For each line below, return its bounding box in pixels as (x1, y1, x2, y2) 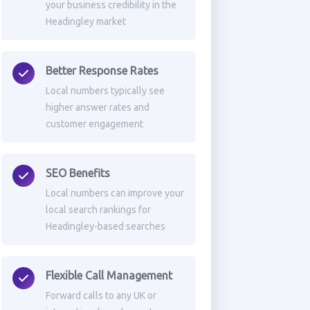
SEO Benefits (45, 167, 110, 179)
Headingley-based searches (45, 221, 165, 232)
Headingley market (45, 16, 126, 27)
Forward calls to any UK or (45, 290, 156, 301)
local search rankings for (45, 204, 151, 215)
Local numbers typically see (45, 85, 165, 96)
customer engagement (45, 118, 143, 129)
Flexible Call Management (45, 269, 172, 282)
